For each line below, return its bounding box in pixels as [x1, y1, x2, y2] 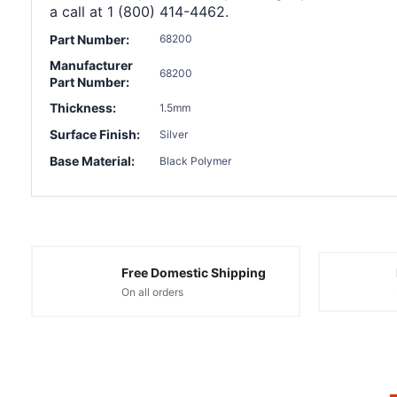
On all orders [121, 284, 183, 299]
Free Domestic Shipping [121, 264, 266, 280]
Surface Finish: [50, 127, 140, 143]
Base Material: [50, 153, 135, 169]
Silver [160, 127, 188, 141]
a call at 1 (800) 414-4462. [50, 2, 229, 20]
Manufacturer [50, 57, 133, 73]
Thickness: [50, 100, 116, 116]
